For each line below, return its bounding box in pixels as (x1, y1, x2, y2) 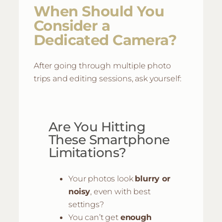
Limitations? (49, 144, 126, 160)
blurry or (135, 173, 170, 183)
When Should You (34, 2, 165, 20)
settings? (68, 199, 104, 209)
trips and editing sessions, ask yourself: (34, 73, 181, 83)
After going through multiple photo (34, 60, 171, 70)
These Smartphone (49, 131, 170, 147)
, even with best (90, 186, 151, 196)
